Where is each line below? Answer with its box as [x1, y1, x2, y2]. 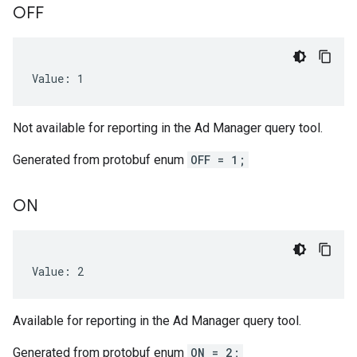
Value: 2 [32, 264, 84, 279]
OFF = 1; [190, 152, 245, 167]
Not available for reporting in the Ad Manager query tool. [13, 120, 323, 135]
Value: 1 [32, 71, 84, 86]
